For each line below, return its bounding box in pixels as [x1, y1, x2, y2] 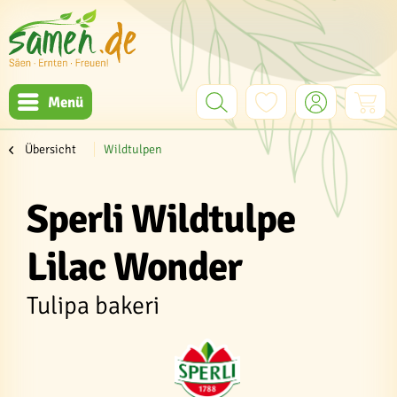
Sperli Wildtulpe [27, 195, 295, 244]
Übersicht [25, 142, 76, 157]
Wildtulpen [104, 142, 162, 157]
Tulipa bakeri [27, 291, 160, 321]
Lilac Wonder [27, 243, 242, 292]
